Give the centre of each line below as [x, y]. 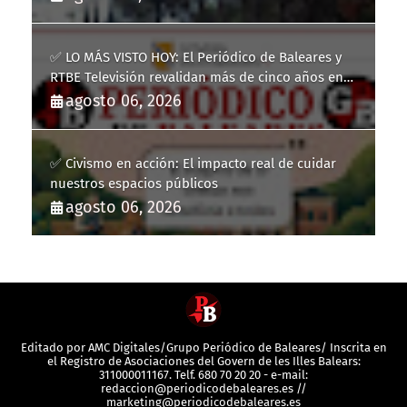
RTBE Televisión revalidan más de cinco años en [197, 78]
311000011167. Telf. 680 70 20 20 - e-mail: [203, 375]
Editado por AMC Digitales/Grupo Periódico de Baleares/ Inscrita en [203, 348]
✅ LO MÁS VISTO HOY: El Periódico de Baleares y [196, 58]
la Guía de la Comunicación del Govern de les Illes [202, 98]
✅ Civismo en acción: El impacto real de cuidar [193, 164]
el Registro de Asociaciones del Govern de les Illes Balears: [203, 362]
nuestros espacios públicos [134, 184]
